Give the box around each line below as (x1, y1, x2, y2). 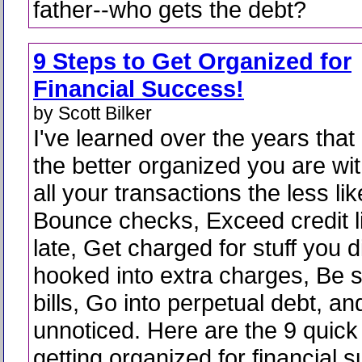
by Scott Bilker (33, 103, 152, 124)
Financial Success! (33, 75, 244, 102)
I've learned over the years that (33, 124, 355, 151)
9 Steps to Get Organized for (33, 48, 351, 74)
